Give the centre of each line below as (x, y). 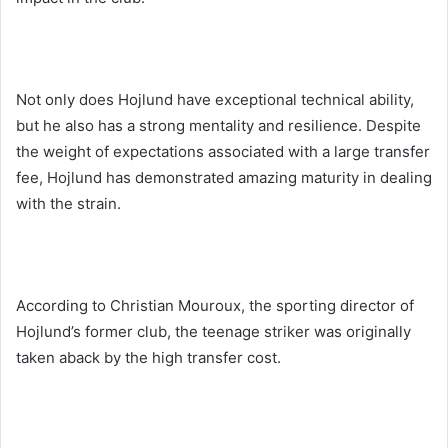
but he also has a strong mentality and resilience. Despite (218, 125)
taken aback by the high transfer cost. (148, 357)
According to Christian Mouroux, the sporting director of (215, 305)
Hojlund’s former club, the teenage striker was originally (213, 331)
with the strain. (68, 203)
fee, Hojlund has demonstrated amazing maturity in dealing (224, 177)
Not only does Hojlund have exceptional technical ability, (215, 99)
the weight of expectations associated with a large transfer (223, 151)
